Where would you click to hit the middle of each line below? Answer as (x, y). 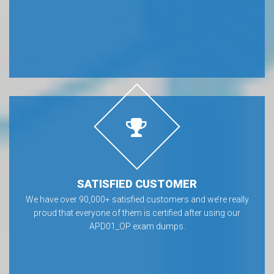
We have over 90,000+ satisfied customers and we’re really (137, 199)
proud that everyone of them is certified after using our (137, 213)
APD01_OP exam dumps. (137, 226)
